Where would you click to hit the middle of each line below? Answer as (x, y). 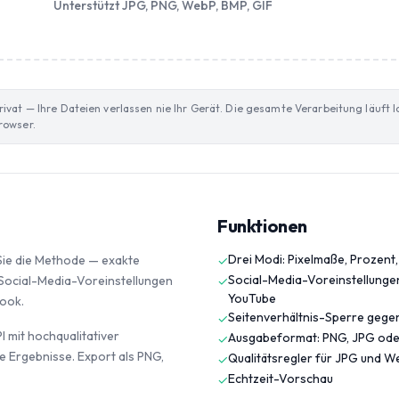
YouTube (252, 298)
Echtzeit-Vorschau (281, 379)
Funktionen (262, 226)
